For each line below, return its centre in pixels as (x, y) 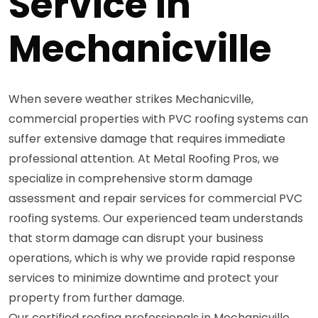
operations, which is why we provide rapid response (152, 258)
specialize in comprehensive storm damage (131, 179)
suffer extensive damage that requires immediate (147, 139)
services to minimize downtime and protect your (144, 278)
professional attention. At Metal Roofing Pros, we (144, 159)
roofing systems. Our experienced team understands (156, 219)
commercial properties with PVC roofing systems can (158, 119)
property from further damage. (97, 298)
